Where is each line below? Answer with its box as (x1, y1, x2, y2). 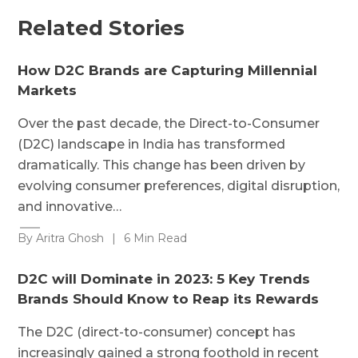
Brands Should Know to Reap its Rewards (18, 291, 320, 308)
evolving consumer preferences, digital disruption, (18, 178, 340, 194)
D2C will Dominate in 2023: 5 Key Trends (18, 271, 311, 288)
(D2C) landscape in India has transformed (18, 137, 286, 153)
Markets (18, 82, 78, 99)
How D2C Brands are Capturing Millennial (18, 62, 318, 79)
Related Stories (18, 15, 185, 42)
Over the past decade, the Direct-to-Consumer (18, 116, 320, 132)
